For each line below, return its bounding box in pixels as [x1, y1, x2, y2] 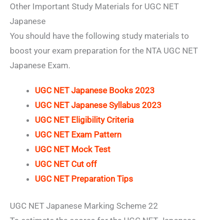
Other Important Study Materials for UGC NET [10, 1, 179, 12]
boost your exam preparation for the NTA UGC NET [10, 46, 198, 56]
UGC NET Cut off [35, 159, 97, 169]
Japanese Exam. [10, 60, 70, 71]
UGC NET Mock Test [35, 144, 112, 154]
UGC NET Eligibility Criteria [35, 114, 134, 125]
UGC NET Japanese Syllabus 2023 [35, 100, 162, 110]
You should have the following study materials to [10, 31, 189, 41]
